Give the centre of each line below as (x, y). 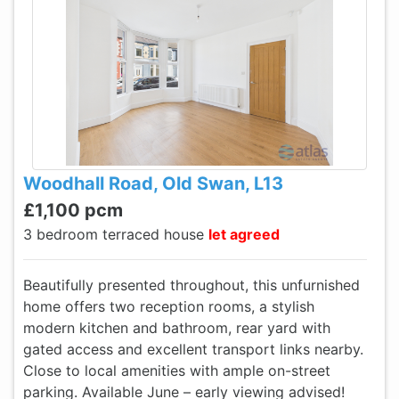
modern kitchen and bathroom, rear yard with (177, 328)
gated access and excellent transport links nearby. (193, 349)
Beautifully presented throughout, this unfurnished (191, 285)
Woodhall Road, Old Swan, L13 (153, 183)
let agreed (244, 234)
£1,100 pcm (73, 210)
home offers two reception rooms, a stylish (169, 306)
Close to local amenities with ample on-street (177, 370)
